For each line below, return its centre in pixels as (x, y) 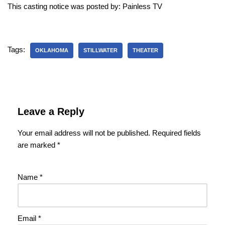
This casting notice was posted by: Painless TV (85, 6)
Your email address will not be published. (84, 133)
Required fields (177, 133)
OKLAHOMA (52, 50)
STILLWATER (100, 50)
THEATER (145, 50)
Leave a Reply (51, 111)
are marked (37, 145)
